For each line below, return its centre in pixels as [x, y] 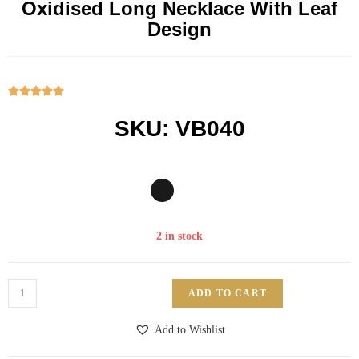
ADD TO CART [228, 294]
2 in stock [179, 236]
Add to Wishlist [190, 330]
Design [179, 30]
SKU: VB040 [179, 129]
